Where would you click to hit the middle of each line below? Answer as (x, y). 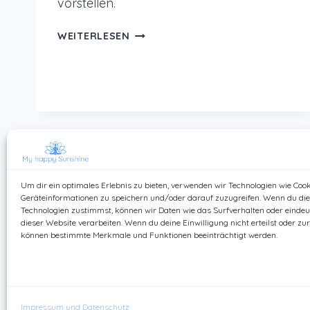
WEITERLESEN (94, 36)
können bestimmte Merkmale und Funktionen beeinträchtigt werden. (149, 235)
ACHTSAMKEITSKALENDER (196, 33)
